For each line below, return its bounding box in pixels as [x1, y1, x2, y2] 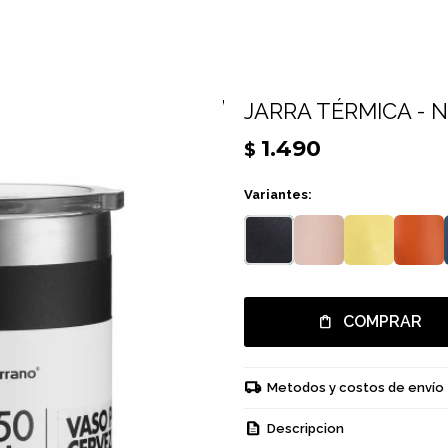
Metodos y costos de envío [267, 380, 444, 395]
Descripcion [267, 421, 344, 436]
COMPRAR [342, 312, 422, 331]
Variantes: [244, 187, 312, 202]
